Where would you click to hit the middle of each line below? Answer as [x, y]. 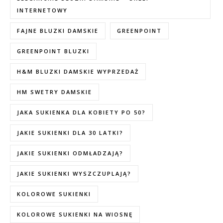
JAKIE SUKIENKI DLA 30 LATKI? [70, 133]
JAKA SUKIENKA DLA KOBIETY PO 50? [81, 112]
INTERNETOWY [42, 10]
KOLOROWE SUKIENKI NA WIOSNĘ [75, 214]
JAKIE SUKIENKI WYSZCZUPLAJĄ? [74, 173]
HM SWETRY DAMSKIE [55, 92]
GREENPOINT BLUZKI [53, 51]
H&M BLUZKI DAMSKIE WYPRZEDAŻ [78, 71]
